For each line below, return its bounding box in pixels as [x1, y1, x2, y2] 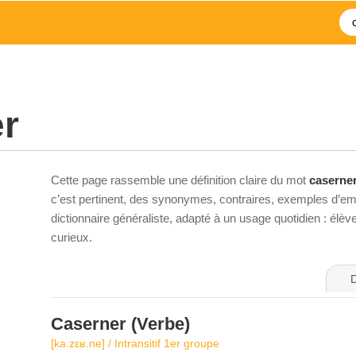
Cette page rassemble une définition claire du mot [51, 173, 309, 187]
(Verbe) [126, 314, 190, 334]
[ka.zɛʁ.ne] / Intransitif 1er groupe [51, 337, 219, 350]
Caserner [51, 314, 126, 334]
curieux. [51, 230, 92, 244]
